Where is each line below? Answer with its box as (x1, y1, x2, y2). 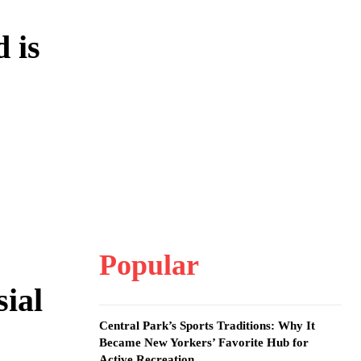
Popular (98, 249, 199, 281)
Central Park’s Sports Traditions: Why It (98, 319, 315, 332)
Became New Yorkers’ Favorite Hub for (98, 336, 309, 349)
